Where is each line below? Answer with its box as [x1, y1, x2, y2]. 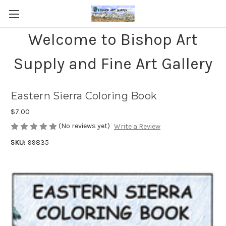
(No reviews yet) [59, 122, 110, 130]
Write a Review [114, 122, 160, 131]
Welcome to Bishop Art [28, 30, 198, 49]
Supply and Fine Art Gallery [14, 54, 212, 73]
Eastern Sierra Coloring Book [11, 90, 157, 102]
